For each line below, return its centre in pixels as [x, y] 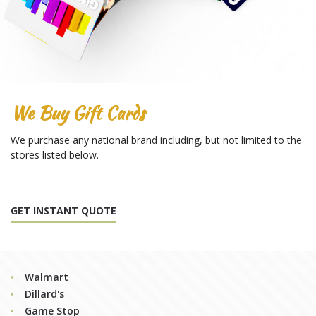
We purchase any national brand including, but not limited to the [156, 140]
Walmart [47, 276]
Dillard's [44, 293]
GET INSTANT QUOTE [63, 210]
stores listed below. [55, 154]
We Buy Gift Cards [78, 113]
